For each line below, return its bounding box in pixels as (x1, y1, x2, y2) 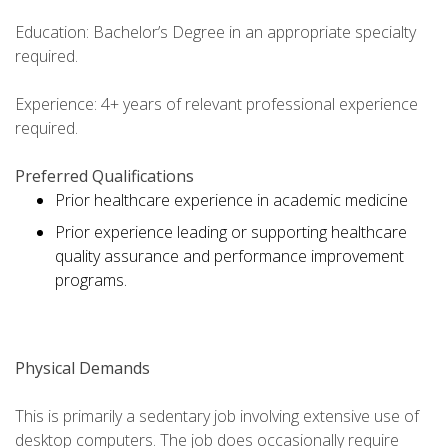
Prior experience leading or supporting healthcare (55, 221, 407, 244)
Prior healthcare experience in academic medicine (55, 189, 408, 212)
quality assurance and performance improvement (55, 245, 404, 268)
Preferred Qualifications (15, 165, 194, 188)
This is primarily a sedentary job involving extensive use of (15, 405, 419, 428)
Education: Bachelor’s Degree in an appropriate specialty (15, 21, 416, 44)
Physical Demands (15, 357, 150, 380)
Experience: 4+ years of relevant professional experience (15, 93, 418, 116)
